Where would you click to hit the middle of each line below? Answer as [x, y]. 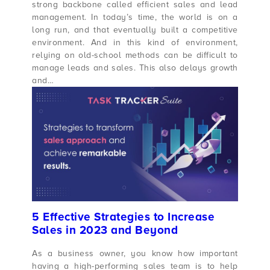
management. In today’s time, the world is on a [135, 17]
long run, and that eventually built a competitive [135, 30]
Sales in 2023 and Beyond [105, 231]
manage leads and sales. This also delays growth [135, 67]
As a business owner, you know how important [135, 253]
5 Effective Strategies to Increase [124, 218]
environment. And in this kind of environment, [135, 42]
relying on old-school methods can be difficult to [135, 55]
